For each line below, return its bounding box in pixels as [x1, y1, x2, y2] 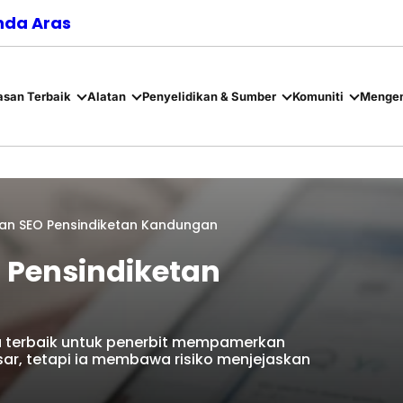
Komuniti [291, 88, 344, 103]
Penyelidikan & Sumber [141, 88, 276, 103]
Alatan [86, 88, 126, 103]
